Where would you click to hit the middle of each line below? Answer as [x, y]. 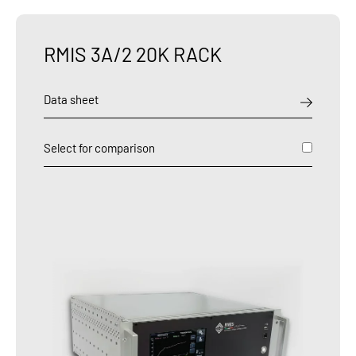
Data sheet [71, 99]
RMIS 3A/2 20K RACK [133, 54]
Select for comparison [99, 147]
